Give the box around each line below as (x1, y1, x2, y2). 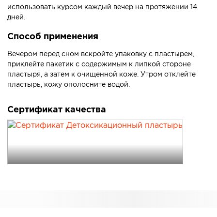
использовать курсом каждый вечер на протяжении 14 (7, 4, 197, 11)
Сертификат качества (7, 106, 106, 114)
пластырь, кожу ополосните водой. (7, 82, 130, 88)
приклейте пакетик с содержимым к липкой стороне (7, 62, 191, 68)
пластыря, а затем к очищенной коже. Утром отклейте (7, 72, 196, 78)
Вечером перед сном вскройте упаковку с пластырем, (7, 51, 194, 58)
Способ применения (7, 33, 98, 41)
